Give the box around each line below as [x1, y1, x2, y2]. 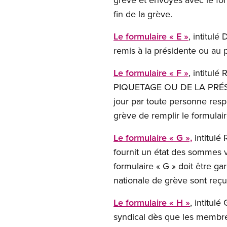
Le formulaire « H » [113, 196, 190, 209]
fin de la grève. [113, 8, 172, 20]
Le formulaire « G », [113, 131, 192, 144]
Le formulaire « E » [113, 30, 188, 43]
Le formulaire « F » [113, 66, 188, 79]
